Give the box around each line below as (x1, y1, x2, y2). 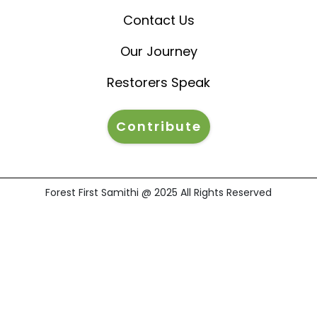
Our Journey (120, 42, 197, 61)
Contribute (115, 117, 202, 136)
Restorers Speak (107, 74, 210, 92)
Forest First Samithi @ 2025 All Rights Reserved (45, 185, 272, 200)
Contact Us (122, 11, 195, 30)
